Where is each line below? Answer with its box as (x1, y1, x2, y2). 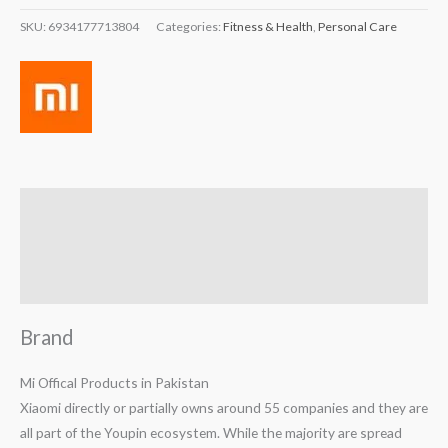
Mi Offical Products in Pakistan (20, 374, 209, 392)
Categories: (156, 18, 223, 34)
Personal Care (318, 18, 397, 34)
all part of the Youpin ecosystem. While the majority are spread (20, 424, 402, 442)
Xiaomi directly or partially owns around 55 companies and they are (20, 399, 428, 417)
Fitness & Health (223, 18, 313, 34)
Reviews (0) (20, 237, 94, 255)
